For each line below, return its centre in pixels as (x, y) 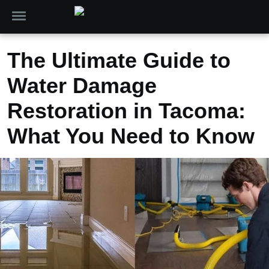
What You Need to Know (131, 136)
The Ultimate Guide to (119, 60)
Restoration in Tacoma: (126, 111)
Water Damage (82, 86)
